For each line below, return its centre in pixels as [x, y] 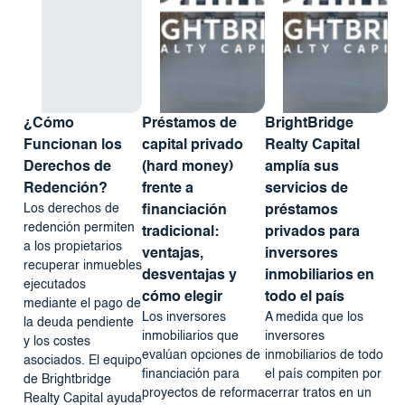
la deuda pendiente [78, 323]
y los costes [57, 342]
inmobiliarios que [190, 337]
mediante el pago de [82, 304]
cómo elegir [182, 298]
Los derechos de [71, 209]
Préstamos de [189, 124]
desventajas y [189, 276]
